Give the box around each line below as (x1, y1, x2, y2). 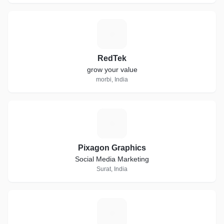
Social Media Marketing (75, 155, 149, 163)
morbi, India (96, 76, 128, 83)
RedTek (97, 54, 126, 62)
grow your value (86, 65, 137, 73)
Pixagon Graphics (78, 143, 146, 152)
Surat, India (96, 165, 127, 172)
